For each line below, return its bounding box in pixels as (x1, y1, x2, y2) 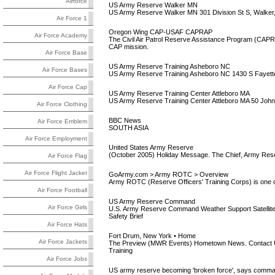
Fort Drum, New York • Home (108, 232, 196, 239)
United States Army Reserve (108, 144, 193, 151)
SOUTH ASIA (108, 124, 149, 131)
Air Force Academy (34, 32, 87, 39)
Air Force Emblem (37, 118, 87, 125)
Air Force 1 (56, 15, 87, 22)
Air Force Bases (42, 66, 87, 74)
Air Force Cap (48, 83, 87, 91)
